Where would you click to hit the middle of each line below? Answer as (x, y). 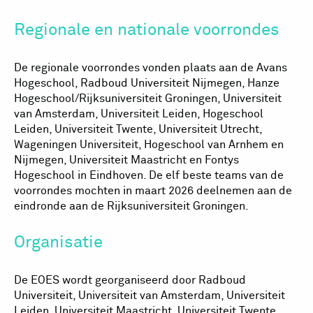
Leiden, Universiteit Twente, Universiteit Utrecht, (138, 129)
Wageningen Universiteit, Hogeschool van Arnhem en (149, 144)
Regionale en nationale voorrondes (147, 30)
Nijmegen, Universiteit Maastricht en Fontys (126, 160)
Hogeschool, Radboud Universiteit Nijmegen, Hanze (147, 83)
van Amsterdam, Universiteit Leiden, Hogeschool (139, 114)
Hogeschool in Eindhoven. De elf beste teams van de (149, 175)
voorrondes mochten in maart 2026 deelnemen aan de (153, 190)
